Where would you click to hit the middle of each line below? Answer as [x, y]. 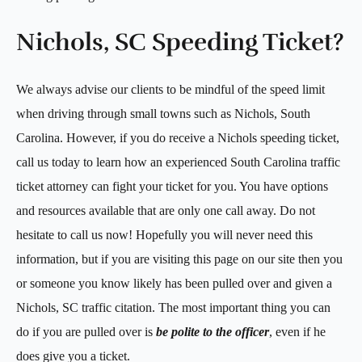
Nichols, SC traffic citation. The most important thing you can [173, 307]
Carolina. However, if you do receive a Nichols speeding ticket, [178, 137]
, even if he [297, 331]
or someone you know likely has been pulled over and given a [174, 283]
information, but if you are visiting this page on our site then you [179, 259]
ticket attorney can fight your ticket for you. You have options [172, 186]
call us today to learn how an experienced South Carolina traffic [178, 162]
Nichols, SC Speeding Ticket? [180, 42]
